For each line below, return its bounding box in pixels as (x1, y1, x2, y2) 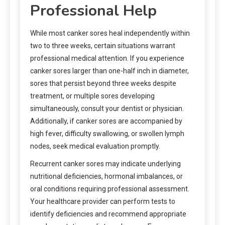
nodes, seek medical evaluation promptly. (30, 142, 160, 150)
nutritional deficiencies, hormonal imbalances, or (30, 172, 183, 180)
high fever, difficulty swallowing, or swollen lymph (30, 129, 184, 138)
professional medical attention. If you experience (30, 54, 184, 62)
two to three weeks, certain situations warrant (30, 41, 175, 50)
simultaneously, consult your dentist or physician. (30, 104, 184, 113)
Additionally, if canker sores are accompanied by (30, 117, 182, 125)
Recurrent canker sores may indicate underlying (30, 159, 181, 168)
